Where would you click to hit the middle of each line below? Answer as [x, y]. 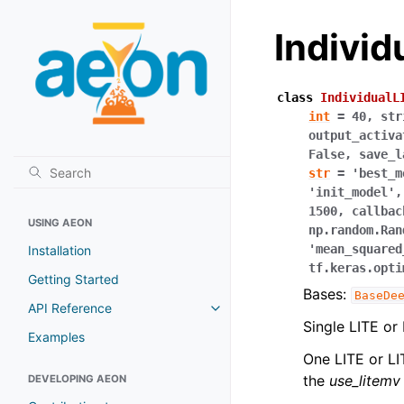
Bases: [327, 294]
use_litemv [365, 381]
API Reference [70, 308]
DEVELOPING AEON [77, 378]
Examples [56, 336]
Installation [60, 250]
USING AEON [60, 222]
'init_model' [352, 192]
